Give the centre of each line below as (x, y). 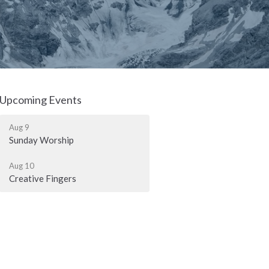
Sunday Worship (42, 140)
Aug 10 (22, 165)
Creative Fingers (43, 178)
